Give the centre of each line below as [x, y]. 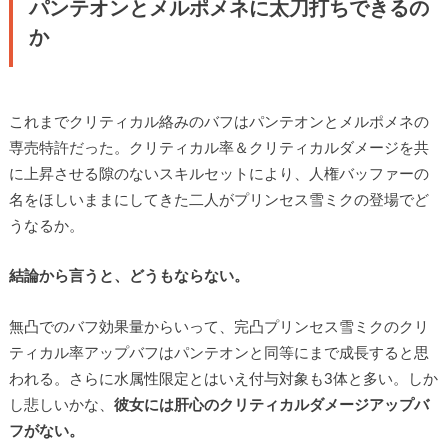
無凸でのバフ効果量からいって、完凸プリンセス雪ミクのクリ [218, 327]
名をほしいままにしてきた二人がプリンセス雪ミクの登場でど [218, 200]
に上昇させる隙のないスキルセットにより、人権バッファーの [218, 174]
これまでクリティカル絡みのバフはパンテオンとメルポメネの [218, 122]
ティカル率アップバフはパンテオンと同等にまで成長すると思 [218, 353]
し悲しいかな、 [61, 405]
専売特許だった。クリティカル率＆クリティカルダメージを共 [218, 148]
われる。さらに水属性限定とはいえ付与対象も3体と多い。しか [223, 379]
